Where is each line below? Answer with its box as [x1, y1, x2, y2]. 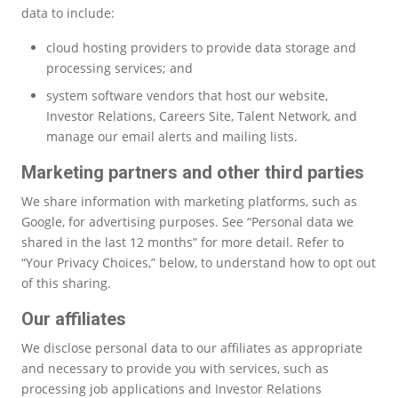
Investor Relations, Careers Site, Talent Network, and [46, 107, 357, 124]
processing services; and [46, 59, 193, 76]
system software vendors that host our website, [46, 86, 328, 104]
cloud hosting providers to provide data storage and [46, 38, 356, 56]
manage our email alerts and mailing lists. [46, 127, 301, 145]
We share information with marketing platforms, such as [21, 192, 357, 210]
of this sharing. [21, 274, 115, 291]
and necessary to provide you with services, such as [21, 359, 329, 377]
